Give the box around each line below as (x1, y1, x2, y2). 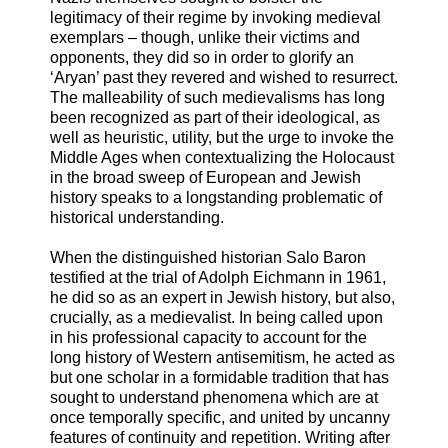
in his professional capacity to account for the (50, 328, 367, 346)
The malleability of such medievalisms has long (50, 88, 385, 106)
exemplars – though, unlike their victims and (50, 28, 360, 46)
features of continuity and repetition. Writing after (50, 428, 390, 446)
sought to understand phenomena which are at (50, 388, 378, 406)
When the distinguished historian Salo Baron (50, 248, 366, 266)
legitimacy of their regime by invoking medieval (50, 8, 381, 26)
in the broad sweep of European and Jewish (50, 168, 361, 186)
